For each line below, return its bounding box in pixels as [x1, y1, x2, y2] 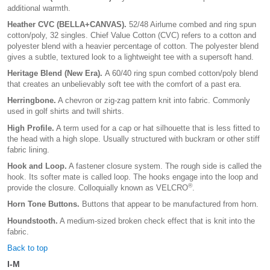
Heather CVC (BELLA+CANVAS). [7, 19, 127, 29]
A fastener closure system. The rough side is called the [67, 161, 262, 171]
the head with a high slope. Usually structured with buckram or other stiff [7, 134, 260, 143]
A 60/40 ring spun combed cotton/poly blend [102, 69, 258, 78]
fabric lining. [7, 145, 49, 154]
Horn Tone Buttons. [7, 199, 80, 209]
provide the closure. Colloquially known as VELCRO [7, 183, 188, 192]
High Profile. [7, 123, 54, 133]
